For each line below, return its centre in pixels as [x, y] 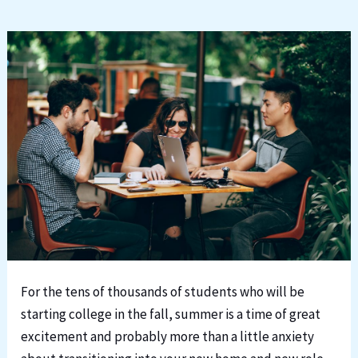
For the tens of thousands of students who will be [163, 292]
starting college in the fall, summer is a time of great [171, 314]
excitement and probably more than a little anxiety [168, 337]
